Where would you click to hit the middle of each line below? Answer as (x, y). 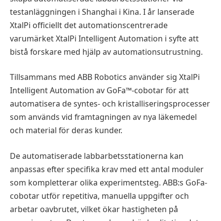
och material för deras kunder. (66, 130)
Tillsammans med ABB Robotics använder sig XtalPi (105, 77)
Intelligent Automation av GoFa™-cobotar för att (99, 91)
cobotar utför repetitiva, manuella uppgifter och (99, 196)
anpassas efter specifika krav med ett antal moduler (107, 169)
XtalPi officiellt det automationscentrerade (89, 25)
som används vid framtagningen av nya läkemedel (103, 117)
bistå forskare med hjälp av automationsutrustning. (106, 52)
